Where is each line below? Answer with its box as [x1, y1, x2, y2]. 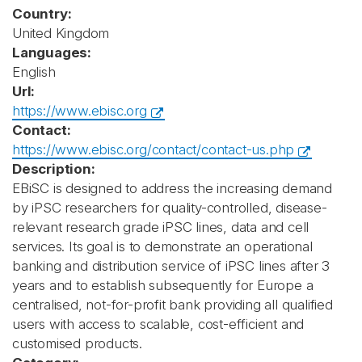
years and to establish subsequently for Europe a [12, 277, 314, 293]
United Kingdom [12, 25, 110, 41]
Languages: [12, 44, 91, 61]
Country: [12, 6, 72, 22]
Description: [12, 161, 95, 177]
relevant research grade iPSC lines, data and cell [12, 219, 309, 235]
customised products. [12, 335, 143, 351]
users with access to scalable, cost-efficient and [12, 316, 305, 332]
